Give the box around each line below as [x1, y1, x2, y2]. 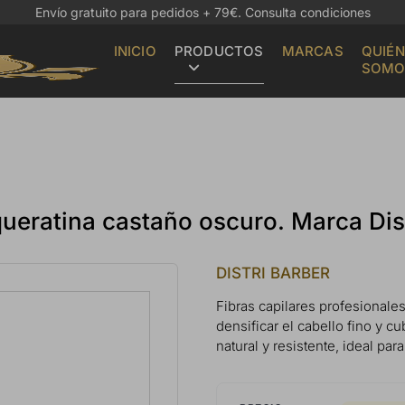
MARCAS [281, 42, 344, 60]
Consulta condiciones [244, 5, 371, 20]
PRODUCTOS [174, 42, 264, 60]
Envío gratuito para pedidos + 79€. [34, 5, 245, 20]
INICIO [113, 42, 156, 60]
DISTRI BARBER [216, 264, 330, 283]
